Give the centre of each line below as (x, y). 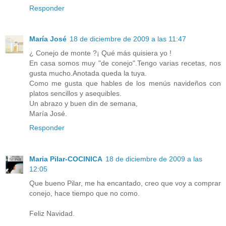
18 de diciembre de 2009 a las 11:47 (128, 39)
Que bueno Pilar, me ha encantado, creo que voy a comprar (125, 183)
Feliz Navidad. (52, 214)
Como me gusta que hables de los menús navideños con (125, 83)
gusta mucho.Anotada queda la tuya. (88, 73)
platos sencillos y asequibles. (75, 94)
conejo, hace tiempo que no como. (84, 193)
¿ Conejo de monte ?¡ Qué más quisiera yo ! (100, 53)
